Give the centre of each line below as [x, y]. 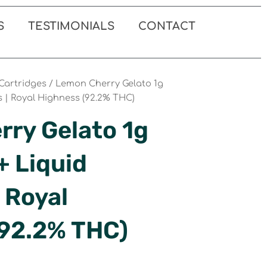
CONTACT [167, 26]
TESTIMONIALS [71, 26]
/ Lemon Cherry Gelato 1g [105, 83]
